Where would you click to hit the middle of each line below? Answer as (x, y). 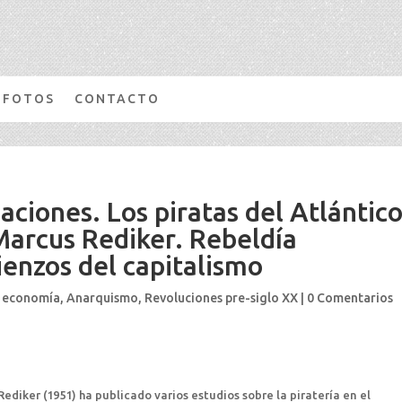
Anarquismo (103, 297)
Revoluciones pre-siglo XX (222, 297)
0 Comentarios (350, 297)
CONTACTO (118, 98)
